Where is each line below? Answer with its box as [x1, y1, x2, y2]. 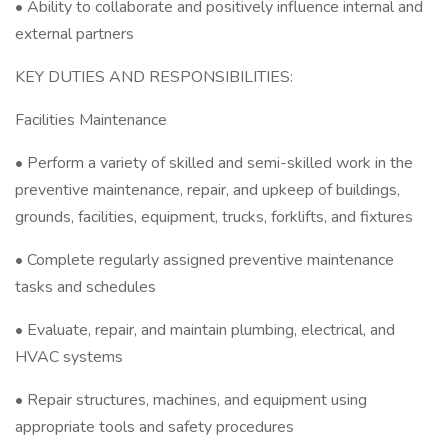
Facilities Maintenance [15, 109, 167, 131]
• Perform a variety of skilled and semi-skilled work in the [15, 152, 413, 174]
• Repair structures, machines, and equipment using [15, 389, 367, 411]
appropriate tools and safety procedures [15, 416, 294, 438]
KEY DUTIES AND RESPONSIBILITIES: [15, 66, 293, 88]
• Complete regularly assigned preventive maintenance [15, 249, 394, 271]
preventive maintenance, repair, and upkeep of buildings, [15, 179, 400, 201]
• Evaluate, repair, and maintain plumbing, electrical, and [15, 319, 395, 341]
